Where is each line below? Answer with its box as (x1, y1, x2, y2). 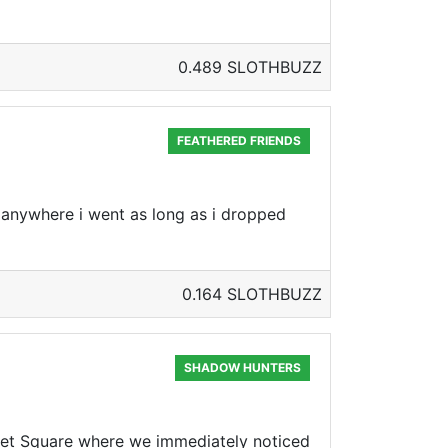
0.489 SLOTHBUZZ (178, 57, 322, 77)
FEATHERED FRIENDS (177, 133, 302, 148)
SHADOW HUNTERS (184, 360, 302, 375)
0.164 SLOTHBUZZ (182, 284, 322, 304)
